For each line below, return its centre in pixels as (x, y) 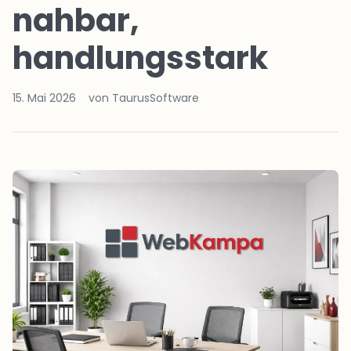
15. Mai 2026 (44, 98)
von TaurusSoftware (144, 98)
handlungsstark (140, 58)
